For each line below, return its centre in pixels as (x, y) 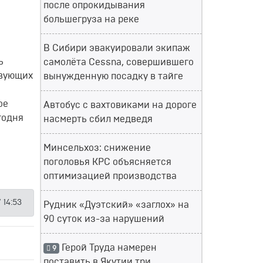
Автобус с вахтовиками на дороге (120, 105)
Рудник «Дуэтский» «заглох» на (116, 205)
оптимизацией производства (110, 176)
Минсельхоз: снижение (97, 148)
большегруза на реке (91, 19)
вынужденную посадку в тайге (113, 76)
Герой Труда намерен (108, 248)
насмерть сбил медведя (98, 119)
